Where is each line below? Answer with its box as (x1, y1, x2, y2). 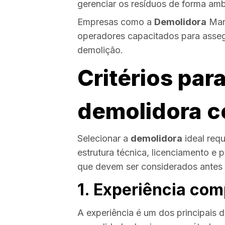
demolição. (77, 45, 123, 56)
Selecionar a (77, 133, 131, 144)
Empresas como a (77, 17, 154, 28)
